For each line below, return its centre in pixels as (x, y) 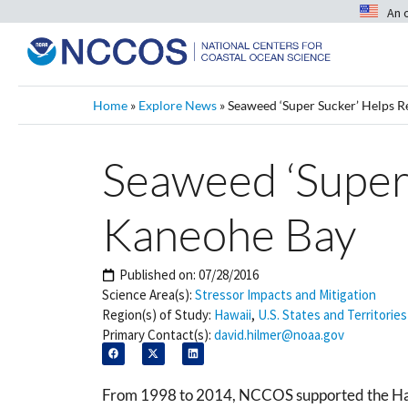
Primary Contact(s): (157, 335)
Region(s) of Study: (157, 315)
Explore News (178, 105)
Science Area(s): (147, 295)
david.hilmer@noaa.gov (279, 335)
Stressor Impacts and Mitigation (286, 295)
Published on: (159, 275)
